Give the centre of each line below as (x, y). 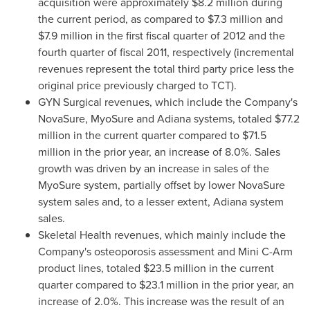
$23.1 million (169, 285)
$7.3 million (235, 19)
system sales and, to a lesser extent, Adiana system (161, 202)
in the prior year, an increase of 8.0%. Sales (175, 152)
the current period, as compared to (123, 19)
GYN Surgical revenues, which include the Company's (168, 102)
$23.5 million (175, 268)
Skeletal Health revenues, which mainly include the (162, 235)
